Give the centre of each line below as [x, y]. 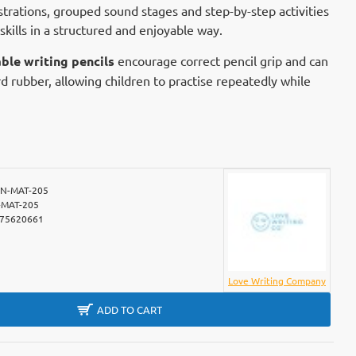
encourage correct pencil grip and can [221, 60]
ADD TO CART [129, 310]
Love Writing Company [277, 281]
